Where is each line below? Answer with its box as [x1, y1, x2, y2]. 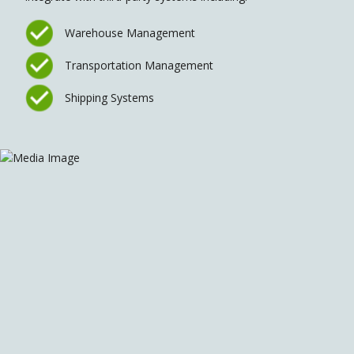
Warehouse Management [65, 25, 195, 40]
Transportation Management [65, 58, 213, 73]
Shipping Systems [65, 90, 154, 105]
